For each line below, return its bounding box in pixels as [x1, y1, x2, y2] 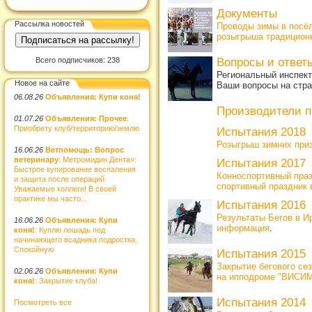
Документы [217, 7, 277, 21]
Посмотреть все [14, 297, 72, 306]
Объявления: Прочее [45, 114, 127, 123]
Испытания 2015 [217, 247, 306, 261]
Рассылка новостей [15, 19, 84, 28]
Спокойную [14, 244, 54, 253]
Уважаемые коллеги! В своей [14, 184, 116, 193]
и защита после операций [14, 174, 104, 183]
